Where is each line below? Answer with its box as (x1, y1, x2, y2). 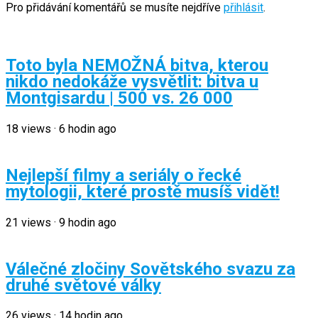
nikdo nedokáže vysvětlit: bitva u (6, 71, 258, 92)
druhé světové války (6, 275, 161, 295)
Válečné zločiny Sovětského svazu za (6, 258, 295, 279)
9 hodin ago (59, 215, 116, 229)
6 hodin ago (59, 121, 116, 136)
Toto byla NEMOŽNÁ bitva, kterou (6, 55, 268, 75)
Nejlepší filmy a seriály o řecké (6, 165, 241, 185)
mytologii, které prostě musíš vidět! (6, 181, 280, 202)
